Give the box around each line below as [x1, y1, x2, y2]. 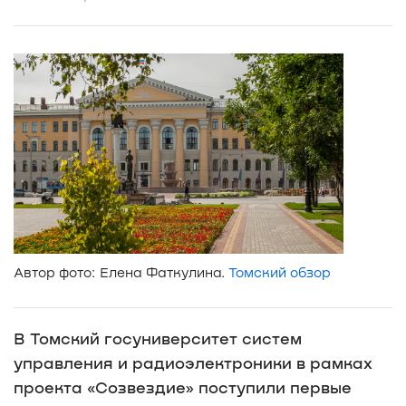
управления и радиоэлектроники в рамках [14, 352, 372, 372]
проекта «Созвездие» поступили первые [14, 376, 352, 397]
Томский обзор [228, 263, 331, 280]
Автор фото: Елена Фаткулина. [14, 263, 228, 280]
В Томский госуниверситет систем [14, 327, 302, 348]
